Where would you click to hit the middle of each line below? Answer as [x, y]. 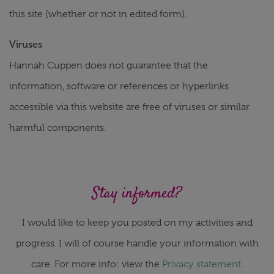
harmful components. [57, 128]
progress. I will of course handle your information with [137, 243]
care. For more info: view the [97, 264]
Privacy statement [202, 264]
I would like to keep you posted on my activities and [137, 223]
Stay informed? [137, 194]
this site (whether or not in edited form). [98, 14]
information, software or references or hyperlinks [119, 86]
